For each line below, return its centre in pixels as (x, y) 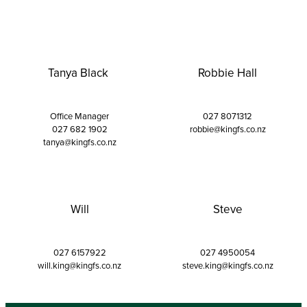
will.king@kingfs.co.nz (79, 266)
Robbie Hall (228, 73)
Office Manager (79, 116)
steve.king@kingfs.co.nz (228, 266)
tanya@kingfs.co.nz (79, 142)
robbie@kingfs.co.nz (228, 129)
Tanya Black (79, 73)
